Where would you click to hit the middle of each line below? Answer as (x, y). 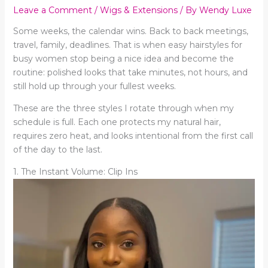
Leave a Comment (52, 10)
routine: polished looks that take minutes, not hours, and (130, 72)
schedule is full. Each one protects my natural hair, (117, 122)
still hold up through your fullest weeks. (94, 86)
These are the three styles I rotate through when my (123, 108)
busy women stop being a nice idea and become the (123, 58)
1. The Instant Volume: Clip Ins (75, 171)
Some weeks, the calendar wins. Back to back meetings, (130, 31)
